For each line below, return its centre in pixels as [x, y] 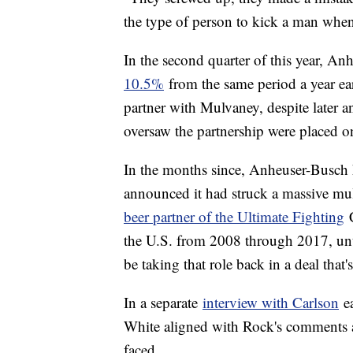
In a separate [163, 303]
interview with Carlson [271, 303]
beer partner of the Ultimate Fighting [234, 217]
